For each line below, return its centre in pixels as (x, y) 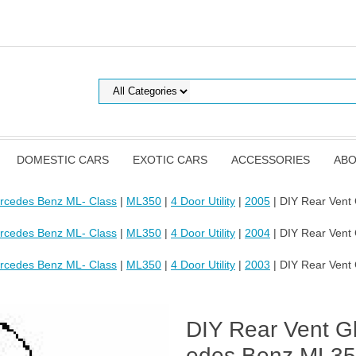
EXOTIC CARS (170, 160)
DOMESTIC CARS (63, 160)
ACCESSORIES (271, 160)
